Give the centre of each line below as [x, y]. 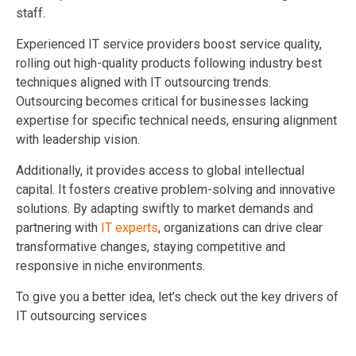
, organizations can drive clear [240, 227]
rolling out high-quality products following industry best [169, 63]
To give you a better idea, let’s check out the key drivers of [177, 296]
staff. [31, 13]
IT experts [130, 227]
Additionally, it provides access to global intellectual [160, 170]
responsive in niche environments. [110, 265]
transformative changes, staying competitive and [151, 246]
